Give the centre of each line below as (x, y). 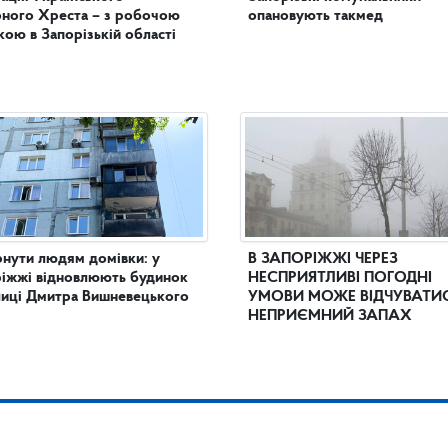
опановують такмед (315, 16)
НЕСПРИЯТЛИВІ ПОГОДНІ (340, 278)
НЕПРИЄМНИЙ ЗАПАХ (330, 316)
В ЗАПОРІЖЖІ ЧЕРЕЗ (323, 259)
